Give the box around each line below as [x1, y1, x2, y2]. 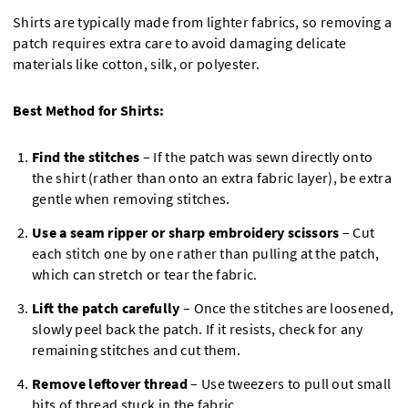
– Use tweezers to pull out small [187, 375, 392, 393]
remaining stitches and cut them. [32, 342, 241, 359]
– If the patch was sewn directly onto [142, 148, 373, 166]
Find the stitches [32, 148, 143, 166]
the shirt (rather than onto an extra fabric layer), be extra [32, 169, 392, 187]
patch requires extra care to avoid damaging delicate [13, 35, 347, 52]
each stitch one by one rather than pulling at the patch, [32, 245, 380, 262]
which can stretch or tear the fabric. [32, 266, 258, 283]
